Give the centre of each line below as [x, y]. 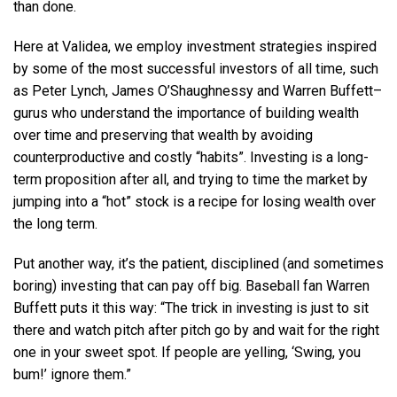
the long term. [55, 223]
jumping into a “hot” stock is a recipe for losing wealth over [195, 201]
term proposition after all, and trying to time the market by [191, 179]
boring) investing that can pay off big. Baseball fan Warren [191, 285]
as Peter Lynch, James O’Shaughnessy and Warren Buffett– [198, 90]
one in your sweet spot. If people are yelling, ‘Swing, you [187, 352]
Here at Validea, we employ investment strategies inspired [195, 46]
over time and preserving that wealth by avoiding [163, 135]
